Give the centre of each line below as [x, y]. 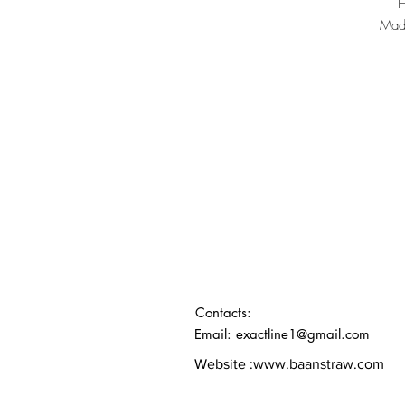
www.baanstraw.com [319, 364]
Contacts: [223, 312]
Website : [224, 364]
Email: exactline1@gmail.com [282, 334]
